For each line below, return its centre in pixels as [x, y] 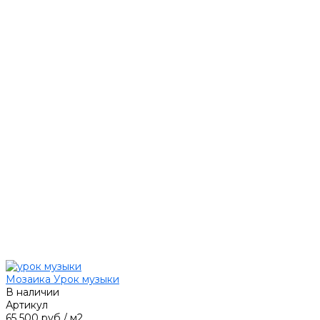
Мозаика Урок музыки [62, 280]
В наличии [32, 292]
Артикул [27, 305]
